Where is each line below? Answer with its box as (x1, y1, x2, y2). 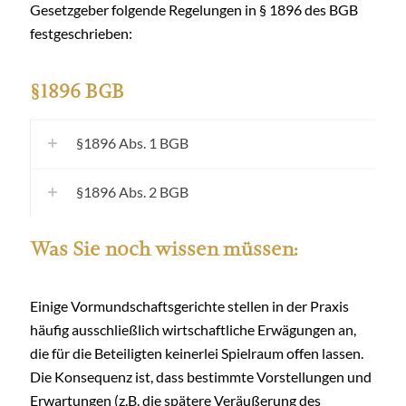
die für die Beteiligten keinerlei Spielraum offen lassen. (30, 344, 363, 362)
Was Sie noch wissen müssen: (30, 237, 299, 260)
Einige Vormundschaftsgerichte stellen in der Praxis (30, 297, 349, 314)
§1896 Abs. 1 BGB (76, 134, 188, 151)
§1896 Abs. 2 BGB (76, 183, 188, 200)
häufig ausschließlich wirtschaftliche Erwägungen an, (30, 321, 356, 338)
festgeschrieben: (30, 24, 132, 42)
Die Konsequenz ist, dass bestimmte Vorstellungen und (30, 368, 372, 385)
